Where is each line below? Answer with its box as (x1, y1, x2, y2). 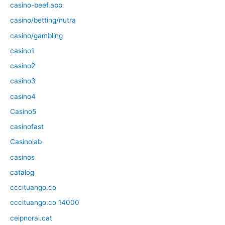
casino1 (10, 46, 34, 55)
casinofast (10, 123, 44, 131)
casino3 (10, 77, 36, 85)
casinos (10, 153, 35, 161)
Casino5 (10, 107, 36, 116)
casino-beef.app (10, 1, 62, 10)
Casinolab (10, 138, 42, 146)
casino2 (10, 62, 35, 70)
